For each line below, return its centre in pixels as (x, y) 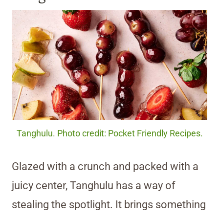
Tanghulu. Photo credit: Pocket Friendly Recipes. (109, 134)
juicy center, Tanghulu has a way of (94, 186)
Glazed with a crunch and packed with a (105, 167)
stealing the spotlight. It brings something (109, 205)
